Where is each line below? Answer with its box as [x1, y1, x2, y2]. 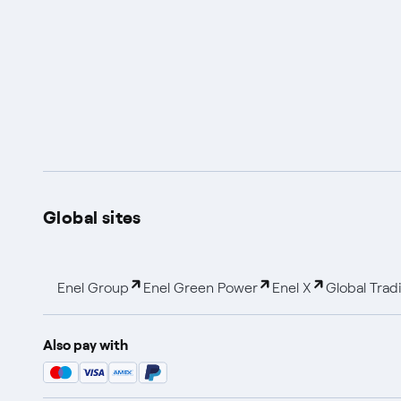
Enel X [272, 278, 311, 296]
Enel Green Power [143, 278, 258, 296]
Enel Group [57, 278, 129, 296]
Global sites [43, 202, 141, 228]
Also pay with [43, 334, 128, 354]
